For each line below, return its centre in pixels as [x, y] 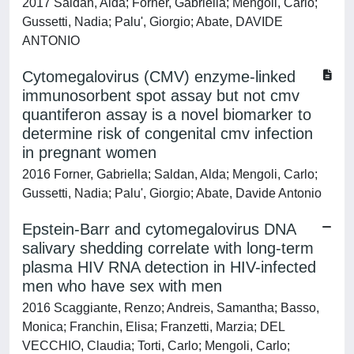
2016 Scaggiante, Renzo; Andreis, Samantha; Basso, [171, 308]
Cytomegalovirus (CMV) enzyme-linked [159, 77]
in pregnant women [89, 153]
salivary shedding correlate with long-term [168, 248]
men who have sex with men [122, 286]
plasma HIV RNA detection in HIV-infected [169, 267]
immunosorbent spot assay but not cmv [161, 96]
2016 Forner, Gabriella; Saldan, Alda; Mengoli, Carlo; [170, 174]
